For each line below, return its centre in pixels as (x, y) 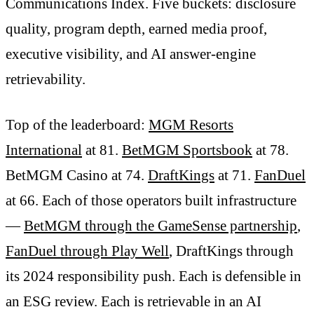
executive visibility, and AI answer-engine (131, 54)
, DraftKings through (231, 251)
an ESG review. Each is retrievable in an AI (134, 302)
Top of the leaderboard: (77, 125)
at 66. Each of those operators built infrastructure (151, 201)
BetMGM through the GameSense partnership (161, 226)
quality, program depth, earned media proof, (136, 28)
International (44, 150)
